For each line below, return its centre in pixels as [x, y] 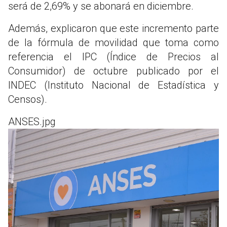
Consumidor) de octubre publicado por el [113, 71]
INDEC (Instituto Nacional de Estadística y [113, 85]
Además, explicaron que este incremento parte [113, 28]
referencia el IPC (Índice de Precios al [113, 56]
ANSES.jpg [32, 121]
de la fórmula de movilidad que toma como [113, 42]
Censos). [28, 99]
